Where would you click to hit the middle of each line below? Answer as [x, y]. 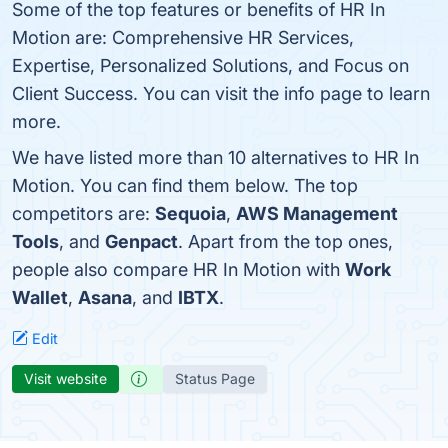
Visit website [65, 378]
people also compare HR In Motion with [178, 269]
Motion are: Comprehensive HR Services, [183, 37]
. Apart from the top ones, [285, 241]
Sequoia [190, 213]
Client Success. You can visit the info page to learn [221, 93]
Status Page [215, 378]
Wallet [40, 297]
